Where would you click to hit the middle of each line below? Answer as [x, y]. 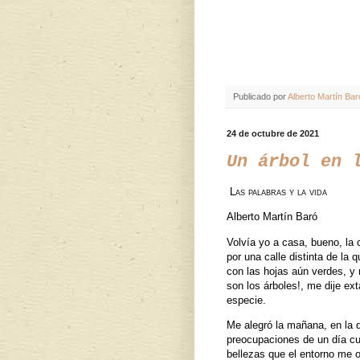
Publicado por [260, 97]
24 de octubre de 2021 [273, 134]
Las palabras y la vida [278, 192]
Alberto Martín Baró [272, 217]
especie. [246, 300]
